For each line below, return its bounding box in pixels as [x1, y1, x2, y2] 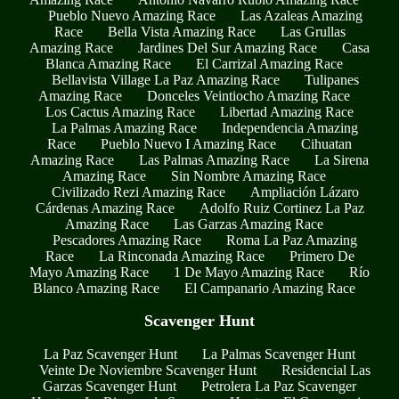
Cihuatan [301, 135, 352, 151]
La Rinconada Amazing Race [98, 248, 265, 264]
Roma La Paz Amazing [226, 232, 357, 248]
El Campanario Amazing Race [184, 280, 355, 296]
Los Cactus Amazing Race [45, 103, 195, 119]
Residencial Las [281, 362, 370, 378]
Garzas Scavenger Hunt [43, 378, 176, 394]
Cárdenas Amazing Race [35, 199, 175, 216]
